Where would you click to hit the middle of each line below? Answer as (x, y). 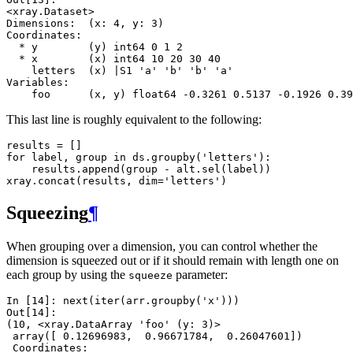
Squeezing (47, 213)
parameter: (200, 275)
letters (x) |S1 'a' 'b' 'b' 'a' (120, 71)
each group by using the (67, 275)
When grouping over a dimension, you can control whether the (162, 247)
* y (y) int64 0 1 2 (95, 47)
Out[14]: (35, 313)
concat (57, 181)
